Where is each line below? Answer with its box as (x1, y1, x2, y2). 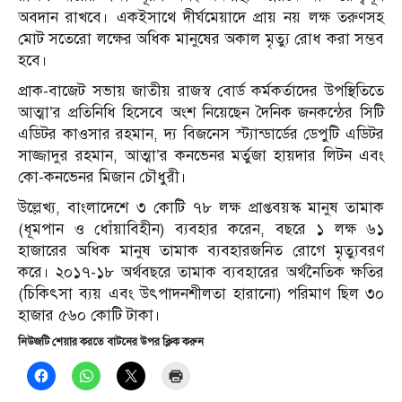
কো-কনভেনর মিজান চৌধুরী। (18, 168, 187, 188)
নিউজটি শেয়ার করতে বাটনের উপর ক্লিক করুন (18, 336, 204, 349)
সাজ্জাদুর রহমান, (18, 146, 125, 166)
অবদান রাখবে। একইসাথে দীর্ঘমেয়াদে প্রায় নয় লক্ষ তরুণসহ (18, 8, 384, 28)
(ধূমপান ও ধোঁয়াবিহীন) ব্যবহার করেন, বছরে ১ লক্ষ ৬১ (18, 220, 384, 240)
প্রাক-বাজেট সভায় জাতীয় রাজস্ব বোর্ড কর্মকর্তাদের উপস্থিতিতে (18, 82, 384, 101)
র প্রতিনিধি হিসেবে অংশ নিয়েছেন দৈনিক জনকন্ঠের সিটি (53, 103, 384, 123)
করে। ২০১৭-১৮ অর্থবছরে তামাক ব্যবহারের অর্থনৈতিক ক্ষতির (18, 263, 384, 283)
